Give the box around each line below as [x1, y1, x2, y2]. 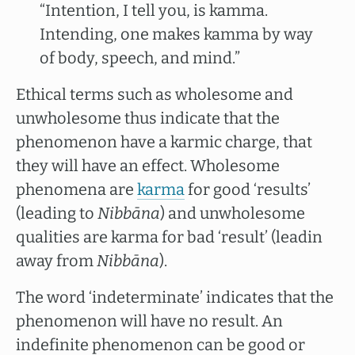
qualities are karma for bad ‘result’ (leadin [16, 227, 323, 246]
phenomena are [16, 180, 137, 199]
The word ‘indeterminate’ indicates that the [16, 288, 334, 307]
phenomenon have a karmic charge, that [16, 132, 312, 151]
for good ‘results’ [185, 180, 311, 199]
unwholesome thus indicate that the [16, 109, 280, 128]
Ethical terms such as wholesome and [16, 85, 293, 104]
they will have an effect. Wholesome [16, 156, 280, 175]
